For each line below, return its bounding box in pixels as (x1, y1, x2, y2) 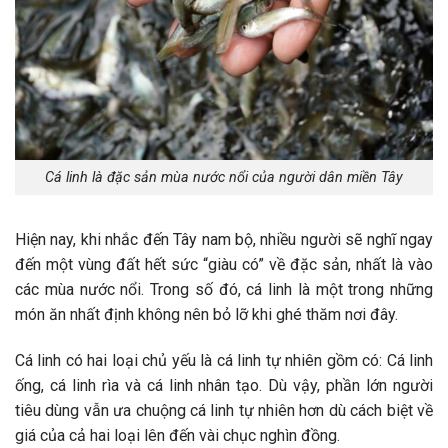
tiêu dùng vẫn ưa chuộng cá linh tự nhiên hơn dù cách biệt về (15, 400, 433, 420)
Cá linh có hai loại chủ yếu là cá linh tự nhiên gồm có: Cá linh (15, 350, 433, 370)
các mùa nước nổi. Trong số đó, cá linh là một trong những (15, 279, 433, 299)
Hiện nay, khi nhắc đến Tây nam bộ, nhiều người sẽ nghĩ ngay (15, 229, 433, 249)
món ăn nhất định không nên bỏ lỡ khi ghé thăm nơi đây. (15, 304, 398, 324)
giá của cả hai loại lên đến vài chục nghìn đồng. (15, 425, 340, 445)
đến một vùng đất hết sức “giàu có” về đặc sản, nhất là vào (15, 254, 433, 274)
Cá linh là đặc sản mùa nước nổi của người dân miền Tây (45, 169, 403, 187)
